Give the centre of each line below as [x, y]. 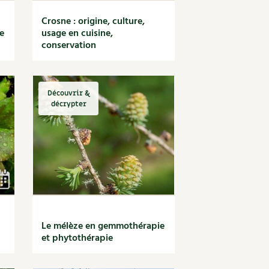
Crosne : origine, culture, [93, 22]
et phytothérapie [77, 238]
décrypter [68, 104]
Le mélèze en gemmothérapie [103, 226]
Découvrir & [68, 93]
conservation [69, 46]
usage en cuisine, [77, 34]
